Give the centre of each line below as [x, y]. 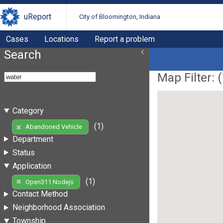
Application [32, 166]
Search [23, 55]
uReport [38, 17]
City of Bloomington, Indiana [120, 17]
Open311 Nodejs [49, 182]
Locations [61, 39]
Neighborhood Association [58, 208]
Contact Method [40, 194]
